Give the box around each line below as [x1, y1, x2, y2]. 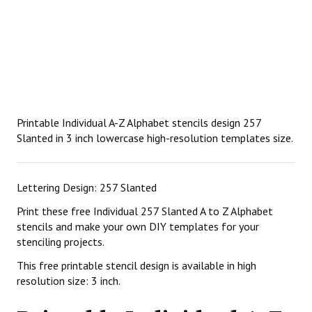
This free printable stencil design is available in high [17, 258, 256, 272]
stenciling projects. [17, 235, 104, 249]
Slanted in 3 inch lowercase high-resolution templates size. [17, 131, 293, 145]
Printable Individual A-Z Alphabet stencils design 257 [17, 116, 261, 130]
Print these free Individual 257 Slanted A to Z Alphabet [17, 204, 273, 218]
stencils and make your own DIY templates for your [17, 219, 259, 233]
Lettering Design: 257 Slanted [17, 180, 157, 194]
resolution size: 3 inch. [17, 274, 120, 288]
